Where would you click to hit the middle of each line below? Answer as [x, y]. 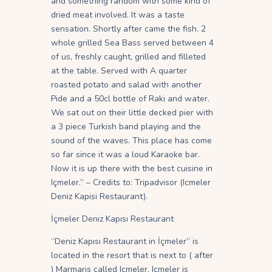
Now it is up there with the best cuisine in [132, 169]
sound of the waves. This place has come [131, 141]
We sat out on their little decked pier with [132, 113]
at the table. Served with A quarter [119, 71]
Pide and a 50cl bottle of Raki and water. [130, 99]
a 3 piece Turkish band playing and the [126, 127]
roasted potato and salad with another [126, 85]
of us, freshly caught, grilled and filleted [128, 57]
